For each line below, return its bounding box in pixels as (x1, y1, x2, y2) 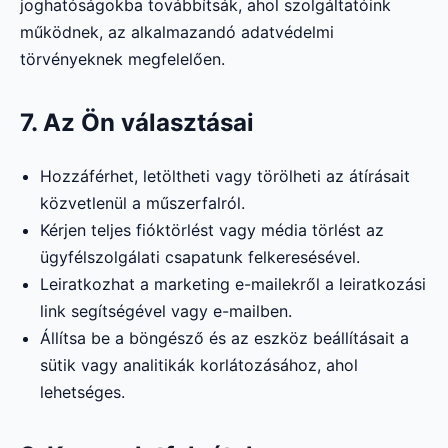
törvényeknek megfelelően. (20, 49, 225, 70)
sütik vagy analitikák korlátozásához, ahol (40, 355, 358, 376)
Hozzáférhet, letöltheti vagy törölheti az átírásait (40, 166, 410, 187)
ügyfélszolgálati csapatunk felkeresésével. (40, 247, 360, 268)
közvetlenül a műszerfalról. (40, 193, 245, 214)
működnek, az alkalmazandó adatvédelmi (20, 22, 334, 43)
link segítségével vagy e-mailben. (40, 301, 292, 322)
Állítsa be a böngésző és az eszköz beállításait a (40, 328, 409, 349)
